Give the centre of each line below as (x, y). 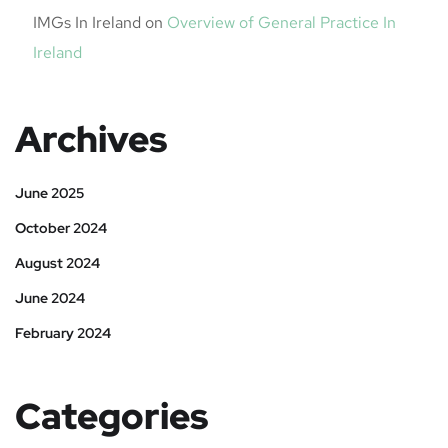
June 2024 (50, 298)
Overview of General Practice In (281, 22)
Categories (111, 416)
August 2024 (57, 263)
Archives (91, 139)
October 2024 (61, 228)
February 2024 (63, 333)
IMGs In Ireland (87, 22)
